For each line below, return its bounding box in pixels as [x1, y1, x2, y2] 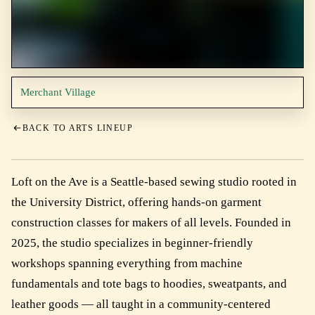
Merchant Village [20, 86, 96, 98]
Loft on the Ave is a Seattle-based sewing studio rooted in [11, 175, 297, 188]
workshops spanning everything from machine [11, 257, 243, 270]
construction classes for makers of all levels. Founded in [11, 216, 291, 229]
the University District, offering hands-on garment [11, 195, 262, 209]
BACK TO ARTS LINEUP [22, 123, 133, 132]
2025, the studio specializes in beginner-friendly [11, 236, 253, 250]
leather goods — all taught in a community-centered [11, 297, 271, 311]
